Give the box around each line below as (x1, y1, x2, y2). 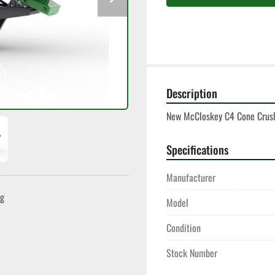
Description (166, 85, 217, 101)
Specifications (166, 141, 228, 158)
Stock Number (166, 246, 217, 260)
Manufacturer (166, 170, 215, 185)
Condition (166, 220, 201, 235)
